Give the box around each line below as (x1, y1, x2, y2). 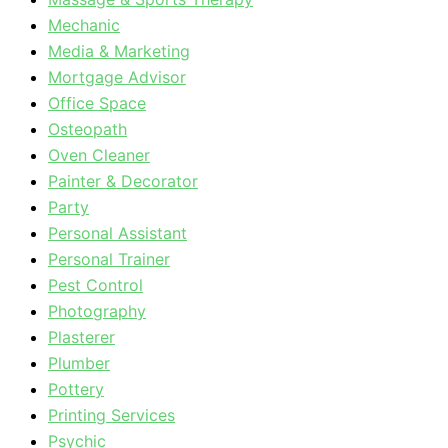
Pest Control (48, 275, 143, 295)
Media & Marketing (48, 41, 190, 61)
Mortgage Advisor (48, 67, 186, 87)
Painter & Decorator (48, 171, 198, 191)
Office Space (48, 93, 146, 113)
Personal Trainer (48, 249, 170, 269)
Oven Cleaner (48, 145, 150, 165)
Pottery (48, 379, 104, 399)
